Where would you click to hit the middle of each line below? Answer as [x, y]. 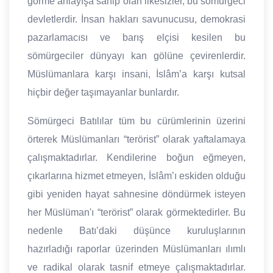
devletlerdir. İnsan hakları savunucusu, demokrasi [136, 19]
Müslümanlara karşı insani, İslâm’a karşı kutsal [136, 74]
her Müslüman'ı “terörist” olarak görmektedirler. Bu [136, 213]
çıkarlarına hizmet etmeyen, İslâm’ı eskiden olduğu [136, 176]
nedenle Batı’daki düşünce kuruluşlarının [136, 231]
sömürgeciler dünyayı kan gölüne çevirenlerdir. [136, 56]
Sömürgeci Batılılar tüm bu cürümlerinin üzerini [136, 121]
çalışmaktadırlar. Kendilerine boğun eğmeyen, [136, 158]
